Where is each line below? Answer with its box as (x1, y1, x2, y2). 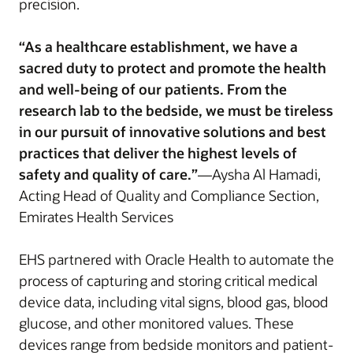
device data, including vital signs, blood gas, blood (19, 292, 329, 311)
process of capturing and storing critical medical (19, 271, 318, 290)
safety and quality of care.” (19, 165, 198, 184)
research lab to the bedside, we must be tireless (19, 101, 333, 120)
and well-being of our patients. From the (19, 80, 287, 98)
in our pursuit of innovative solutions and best (19, 122, 326, 141)
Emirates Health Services (19, 207, 173, 226)
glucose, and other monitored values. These (19, 314, 294, 333)
